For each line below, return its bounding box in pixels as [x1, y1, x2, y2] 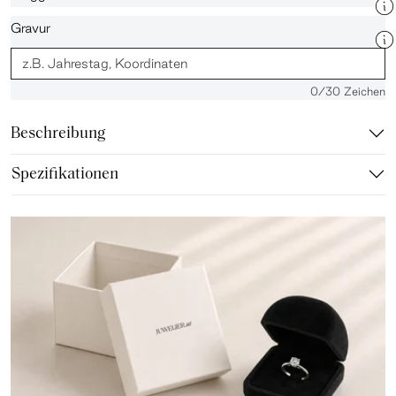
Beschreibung [11, 125, 105, 142]
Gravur [11, 19, 50, 35]
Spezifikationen [11, 165, 118, 183]
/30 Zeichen [318, 84, 385, 97]
